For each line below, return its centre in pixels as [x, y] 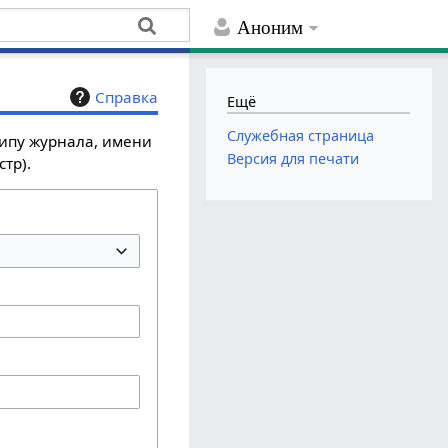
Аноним [270, 28]
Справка [127, 97]
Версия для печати [293, 159]
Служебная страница [301, 136]
